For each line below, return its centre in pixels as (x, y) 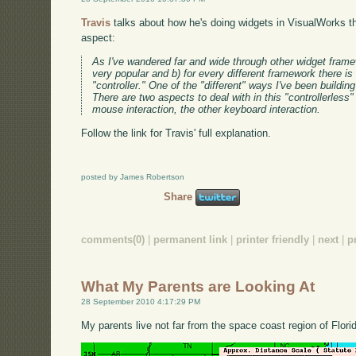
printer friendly (273, 240)
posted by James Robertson (133, 176)
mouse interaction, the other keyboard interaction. (207, 109)
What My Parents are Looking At (198, 286)
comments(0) (113, 240)
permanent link (191, 240)
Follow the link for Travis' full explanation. (176, 133)
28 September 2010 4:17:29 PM (141, 301)
